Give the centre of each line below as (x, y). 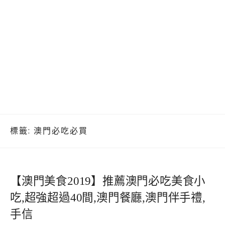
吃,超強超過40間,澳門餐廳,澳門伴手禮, (108, 197)
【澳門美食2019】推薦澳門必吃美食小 (108, 181)
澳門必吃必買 (61, 131)
